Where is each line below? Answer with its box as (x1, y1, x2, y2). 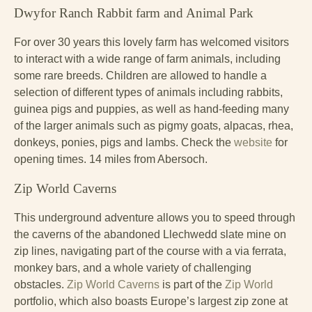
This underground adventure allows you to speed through (14, 212, 295, 224)
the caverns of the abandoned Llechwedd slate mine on (14, 228, 286, 241)
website (234, 136, 272, 149)
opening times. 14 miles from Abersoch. (14, 153, 208, 166)
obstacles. (14, 279, 67, 291)
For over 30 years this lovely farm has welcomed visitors (14, 36, 289, 49)
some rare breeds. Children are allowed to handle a (14, 70, 267, 82)
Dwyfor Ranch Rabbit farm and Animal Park (14, 6, 253, 21)
